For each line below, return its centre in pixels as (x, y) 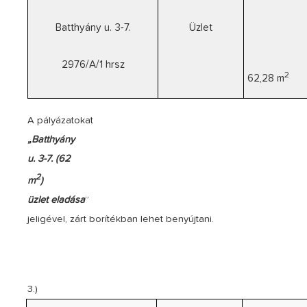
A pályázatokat (61, 120)
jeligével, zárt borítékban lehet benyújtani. (121, 219)
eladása (68, 200)
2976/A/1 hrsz (93, 64)
